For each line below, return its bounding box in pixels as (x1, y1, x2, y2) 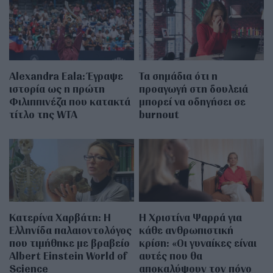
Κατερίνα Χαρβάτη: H (9, 210, 111, 224)
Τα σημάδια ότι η (139, 69, 218, 83)
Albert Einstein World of (9, 248, 127, 263)
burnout (139, 107, 180, 122)
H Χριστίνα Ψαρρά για (139, 210, 243, 224)
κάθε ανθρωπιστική (139, 222, 234, 237)
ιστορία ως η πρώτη (9, 82, 105, 96)
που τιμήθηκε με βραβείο (9, 235, 130, 250)
